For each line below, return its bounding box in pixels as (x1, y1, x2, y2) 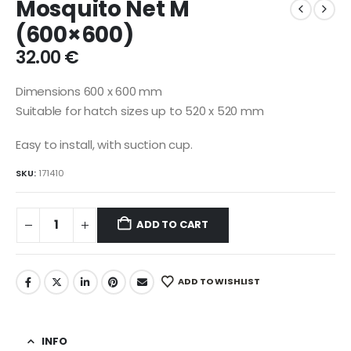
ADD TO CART (136, 217, 209, 233)
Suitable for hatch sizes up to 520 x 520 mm (16, 102, 264, 119)
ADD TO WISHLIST (178, 275, 260, 288)
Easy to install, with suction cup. (16, 136, 193, 154)
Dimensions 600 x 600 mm (16, 82, 162, 100)
